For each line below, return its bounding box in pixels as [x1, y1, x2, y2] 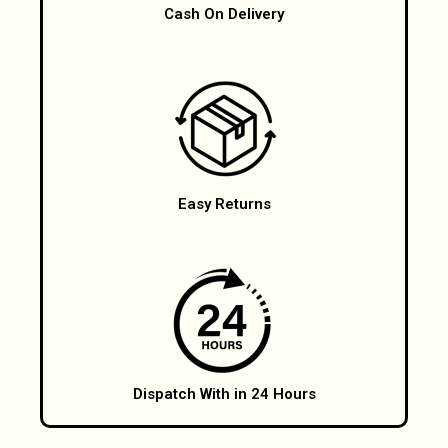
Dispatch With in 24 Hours [132, 384, 316, 403]
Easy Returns [177, 194, 271, 213]
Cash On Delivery [164, 4, 284, 23]
